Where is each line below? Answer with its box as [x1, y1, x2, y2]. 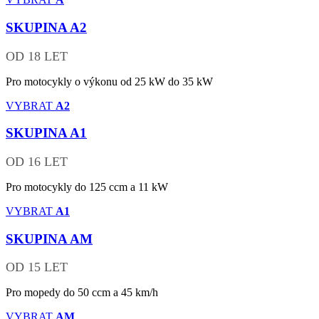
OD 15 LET [6, 260, 68, 275]
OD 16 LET [6, 154, 68, 169]
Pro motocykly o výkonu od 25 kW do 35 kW [6, 75, 213, 88]
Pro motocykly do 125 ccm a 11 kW [6, 180, 168, 193]
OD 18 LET [6, 48, 68, 63]
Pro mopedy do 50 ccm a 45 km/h [6, 286, 158, 299]
